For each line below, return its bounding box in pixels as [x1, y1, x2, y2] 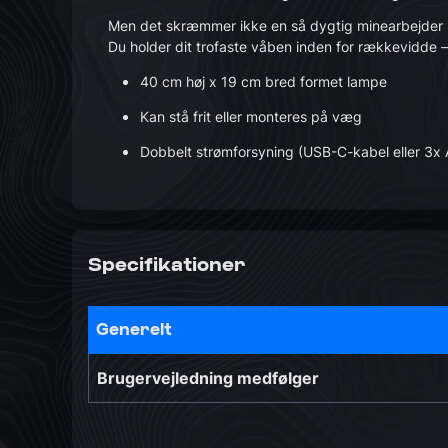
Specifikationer [88, 256, 246, 275]
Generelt [96, 322, 172, 338]
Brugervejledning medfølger [97, 368, 319, 388]
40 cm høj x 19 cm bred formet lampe [140, 73, 387, 90]
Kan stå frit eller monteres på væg [140, 108, 362, 125]
